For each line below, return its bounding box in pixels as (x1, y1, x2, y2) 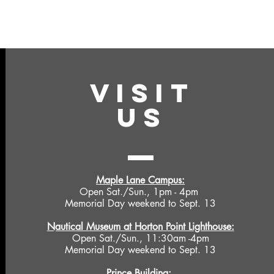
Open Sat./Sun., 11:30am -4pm (72, 231, 209, 245)
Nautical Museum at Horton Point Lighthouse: (46, 220, 234, 233)
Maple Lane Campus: (96, 173, 185, 187)
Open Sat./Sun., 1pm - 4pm (80, 185, 202, 198)
